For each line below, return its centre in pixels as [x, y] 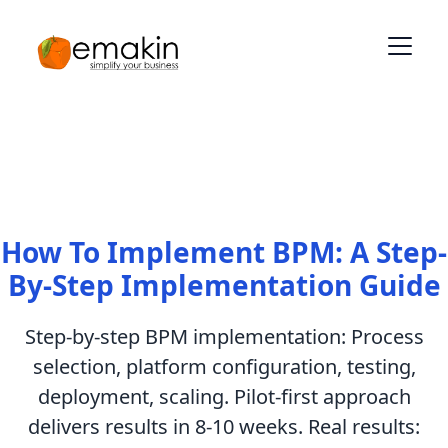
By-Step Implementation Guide [224, 285]
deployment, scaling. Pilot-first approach [224, 396]
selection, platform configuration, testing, [224, 366]
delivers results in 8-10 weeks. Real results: [224, 426]
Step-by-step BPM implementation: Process [224, 336]
